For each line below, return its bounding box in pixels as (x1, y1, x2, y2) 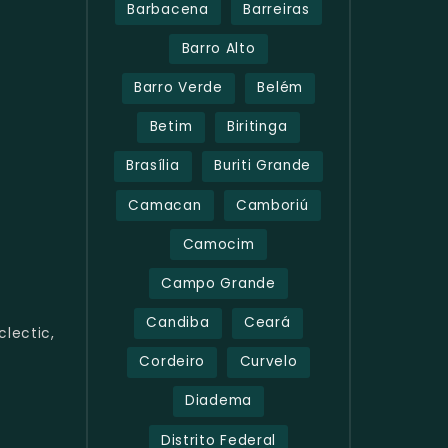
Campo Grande (161, 273, 276, 293)
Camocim (182, 234, 255, 254)
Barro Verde (134, 78, 223, 98)
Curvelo (239, 352, 298, 372)
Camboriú (236, 195, 309, 215)
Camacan (128, 195, 202, 215)
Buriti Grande (214, 156, 312, 176)
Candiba (146, 313, 210, 333)
